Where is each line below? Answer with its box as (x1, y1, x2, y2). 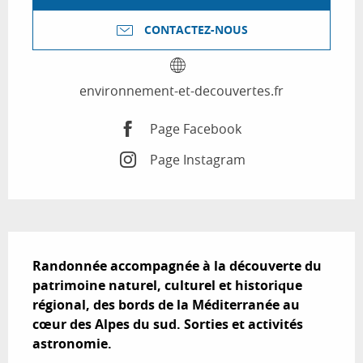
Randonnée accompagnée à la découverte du (32, 257, 322, 275)
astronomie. (32, 335, 112, 353)
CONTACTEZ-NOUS (144, 22, 248, 39)
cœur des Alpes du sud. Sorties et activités (32, 315, 303, 334)
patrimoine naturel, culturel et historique (32, 276, 302, 295)
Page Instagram (149, 150, 246, 169)
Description (8, 232, 105, 255)
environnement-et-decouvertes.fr (79, 82, 284, 100)
